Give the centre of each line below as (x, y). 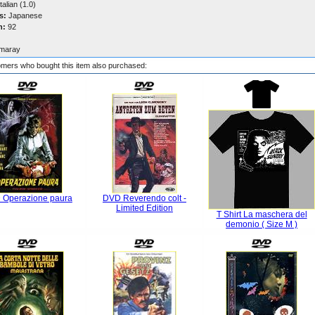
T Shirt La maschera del (262, 214)
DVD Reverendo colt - (144, 198)
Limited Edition (144, 208)
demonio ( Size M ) (262, 224)
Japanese (24, 15)
